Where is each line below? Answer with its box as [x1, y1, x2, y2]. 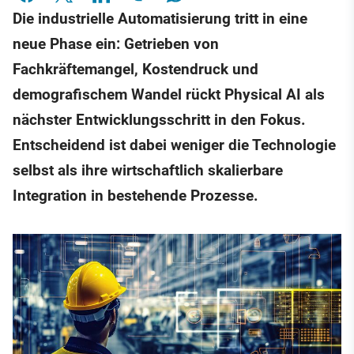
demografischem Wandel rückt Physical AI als [13, 85, 325, 104]
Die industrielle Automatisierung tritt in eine [13, 9, 307, 28]
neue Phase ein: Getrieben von [13, 35, 219, 54]
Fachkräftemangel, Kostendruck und [13, 60, 258, 79]
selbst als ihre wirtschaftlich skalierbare [13, 161, 283, 180]
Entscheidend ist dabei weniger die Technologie [13, 136, 336, 155]
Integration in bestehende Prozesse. [13, 186, 258, 205]
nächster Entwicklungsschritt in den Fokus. [13, 111, 306, 130]
